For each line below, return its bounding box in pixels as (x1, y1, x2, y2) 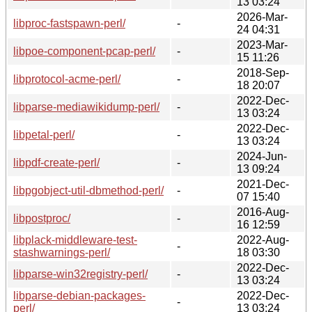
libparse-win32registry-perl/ (13, 267, 148, 280)
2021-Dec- (237, 178, 289, 190)
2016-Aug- (237, 205, 289, 218)
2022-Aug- (237, 233, 289, 246)
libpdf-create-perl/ (13, 156, 100, 169)
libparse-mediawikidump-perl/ (13, 100, 159, 113)
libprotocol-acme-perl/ (13, 72, 120, 85)
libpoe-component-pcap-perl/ (13, 45, 155, 57)
